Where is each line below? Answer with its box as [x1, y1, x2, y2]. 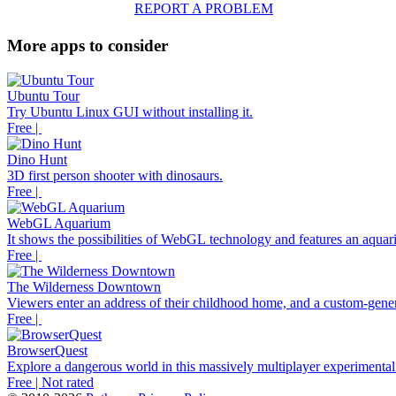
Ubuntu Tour [7, 88, 80, 103]
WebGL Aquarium [7, 215, 110, 231]
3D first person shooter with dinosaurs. [7, 167, 223, 183]
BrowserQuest [7, 342, 88, 358]
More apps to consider [7, 35, 168, 55]
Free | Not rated [7, 374, 94, 390]
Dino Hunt [7, 151, 67, 167]
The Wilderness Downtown [7, 278, 161, 294]
